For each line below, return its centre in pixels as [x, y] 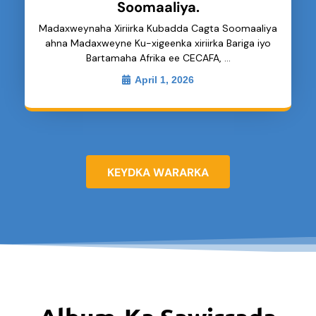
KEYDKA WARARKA [158, 173]
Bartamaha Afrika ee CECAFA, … [158, 58]
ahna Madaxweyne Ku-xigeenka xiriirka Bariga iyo [158, 43]
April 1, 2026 [164, 80]
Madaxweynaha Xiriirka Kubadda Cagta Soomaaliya [158, 29]
